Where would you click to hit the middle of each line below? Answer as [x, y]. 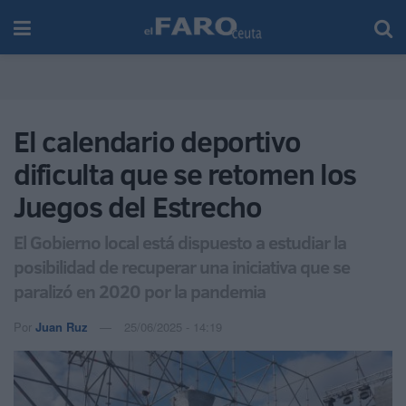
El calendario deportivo [157, 141]
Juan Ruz [62, 326]
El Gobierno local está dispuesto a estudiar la [180, 242]
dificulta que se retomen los [185, 174]
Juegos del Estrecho [138, 207]
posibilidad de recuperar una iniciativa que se [182, 266]
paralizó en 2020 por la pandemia [140, 290]
